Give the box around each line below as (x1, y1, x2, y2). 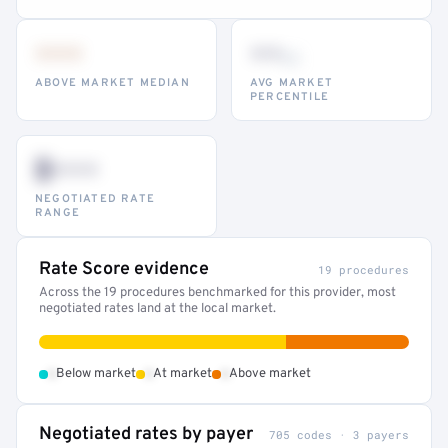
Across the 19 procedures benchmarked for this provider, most (39, 285, 396, 301)
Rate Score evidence (39, 258, 209, 281)
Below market (56, 366, 136, 382)
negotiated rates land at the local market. (39, 301, 276, 317)
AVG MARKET (250, 76, 333, 90)
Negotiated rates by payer (39, 423, 253, 446)
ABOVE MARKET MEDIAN (35, 76, 190, 90)
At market (153, 366, 212, 382)
